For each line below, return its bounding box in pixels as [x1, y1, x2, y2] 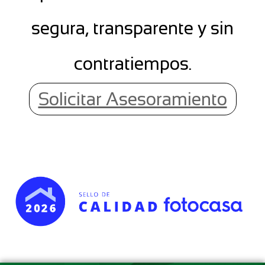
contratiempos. [73, 54, 192, 74]
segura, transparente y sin [31, 18, 234, 38]
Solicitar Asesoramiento [38, 89, 227, 109]
